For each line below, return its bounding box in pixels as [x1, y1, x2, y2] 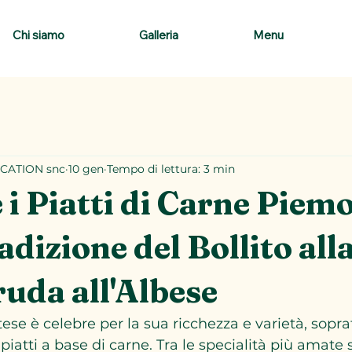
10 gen [68, 161, 104, 176]
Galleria [139, 27, 179, 42]
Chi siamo [13, 27, 65, 42]
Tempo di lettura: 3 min [107, 161, 235, 176]
